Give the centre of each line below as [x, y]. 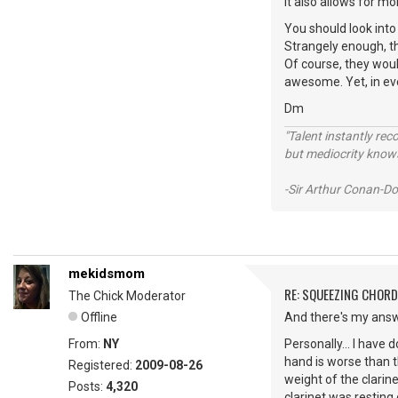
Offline [99, 317]
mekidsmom [107, 274]
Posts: [87, 386]
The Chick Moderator [127, 296]
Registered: [102, 365]
